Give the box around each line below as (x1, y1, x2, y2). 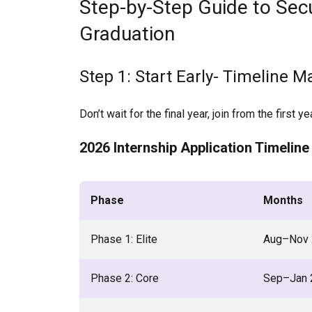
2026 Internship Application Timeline (79, 139, 309, 156)
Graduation (79, 22, 175, 45)
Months (263, 194, 303, 207)
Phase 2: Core (91, 272, 159, 285)
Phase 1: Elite (91, 233, 157, 246)
